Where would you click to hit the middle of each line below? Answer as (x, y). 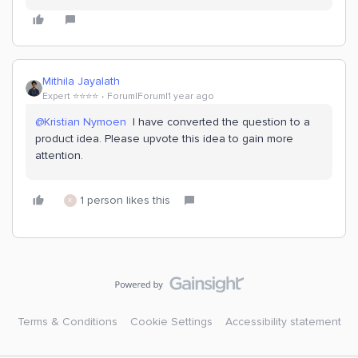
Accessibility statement (283, 321)
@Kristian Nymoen (81, 121)
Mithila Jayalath (81, 81)
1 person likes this (125, 200)
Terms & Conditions (67, 321)
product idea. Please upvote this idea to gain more (164, 138)
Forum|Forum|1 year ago (161, 96)
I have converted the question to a (218, 121)
